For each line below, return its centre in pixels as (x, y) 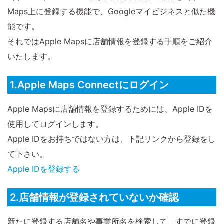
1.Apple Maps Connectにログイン (89, 85)
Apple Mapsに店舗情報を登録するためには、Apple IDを (110, 109)
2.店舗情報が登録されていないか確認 (94, 198)
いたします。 (31, 57)
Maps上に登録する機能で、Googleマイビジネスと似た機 (111, 12)
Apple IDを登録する (44, 169)
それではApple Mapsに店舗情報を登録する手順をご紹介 (110, 42)
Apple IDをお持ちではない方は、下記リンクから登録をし (112, 139)
